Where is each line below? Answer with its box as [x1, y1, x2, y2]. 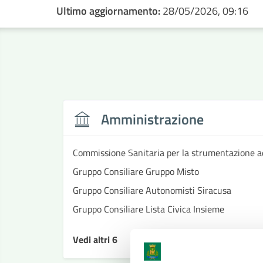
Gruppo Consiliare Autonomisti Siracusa [73, 183, 231, 197]
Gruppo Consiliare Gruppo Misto [73, 164, 199, 178]
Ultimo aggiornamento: [56, 3, 163, 19]
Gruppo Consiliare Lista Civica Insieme [73, 202, 224, 216]
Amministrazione [101, 109, 204, 130]
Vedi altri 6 [73, 232, 117, 247]
